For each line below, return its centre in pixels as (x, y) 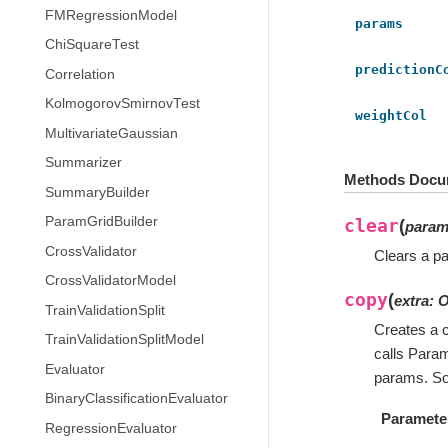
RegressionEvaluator (111, 428)
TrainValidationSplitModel (124, 339)
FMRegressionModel (111, 15)
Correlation (80, 74)
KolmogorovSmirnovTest (122, 103)
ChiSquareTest (92, 44)
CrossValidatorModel (110, 280)
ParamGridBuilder (101, 221)
